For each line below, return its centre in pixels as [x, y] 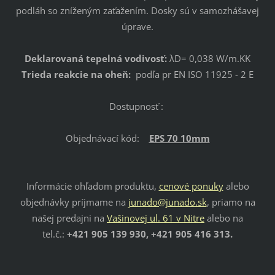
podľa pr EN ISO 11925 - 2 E [195, 74]
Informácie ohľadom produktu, [92, 186]
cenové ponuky [191, 186]
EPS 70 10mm [179, 138]
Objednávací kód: [107, 138]
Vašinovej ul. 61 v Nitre [156, 218]
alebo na [224, 218]
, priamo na [231, 202]
